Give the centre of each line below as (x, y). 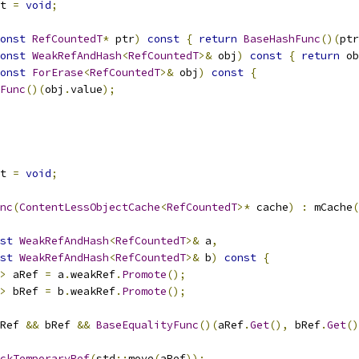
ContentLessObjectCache (90, 207)
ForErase (58, 73)
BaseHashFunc (282, 39)
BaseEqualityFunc (147, 325)
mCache (330, 207)
